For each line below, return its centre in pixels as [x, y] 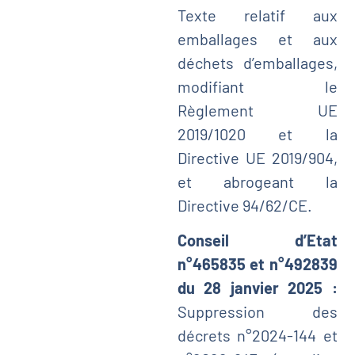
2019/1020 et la [257, 134]
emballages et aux [257, 38]
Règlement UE [257, 110]
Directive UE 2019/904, [257, 157]
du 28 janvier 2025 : [257, 288]
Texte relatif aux [257, 15]
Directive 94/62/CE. [244, 205]
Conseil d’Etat [257, 240]
